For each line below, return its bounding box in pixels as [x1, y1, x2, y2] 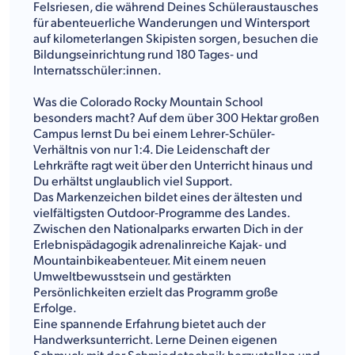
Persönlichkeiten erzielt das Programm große [33, 284, 278, 300]
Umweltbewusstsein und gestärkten [33, 269, 231, 284]
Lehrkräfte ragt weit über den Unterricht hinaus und [33, 158, 313, 174]
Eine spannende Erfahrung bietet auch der [33, 316, 265, 332]
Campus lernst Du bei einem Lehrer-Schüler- [33, 126, 275, 142]
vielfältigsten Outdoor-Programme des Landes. [33, 205, 290, 221]
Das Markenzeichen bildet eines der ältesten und [33, 189, 303, 205]
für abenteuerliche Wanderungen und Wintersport [33, 15, 310, 31]
